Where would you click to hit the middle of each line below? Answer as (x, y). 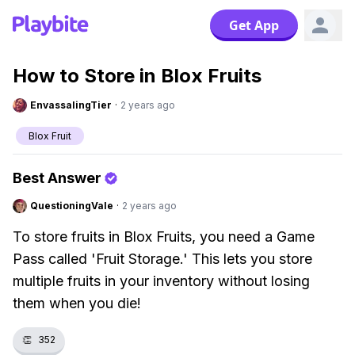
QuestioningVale (72, 206)
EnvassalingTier (71, 105)
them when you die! (77, 303)
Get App (254, 25)
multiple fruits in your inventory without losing (161, 281)
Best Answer (57, 178)
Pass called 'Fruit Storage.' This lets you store (162, 259)
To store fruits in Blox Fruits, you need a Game (164, 237)
